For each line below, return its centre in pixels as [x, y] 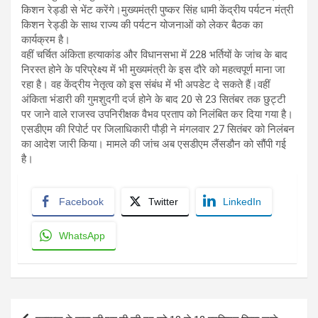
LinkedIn [242, 201]
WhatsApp [82, 235]
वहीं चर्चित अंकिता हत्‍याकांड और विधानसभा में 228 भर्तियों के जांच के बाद [154, 54]
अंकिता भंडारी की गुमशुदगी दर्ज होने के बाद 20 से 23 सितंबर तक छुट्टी [153, 99]
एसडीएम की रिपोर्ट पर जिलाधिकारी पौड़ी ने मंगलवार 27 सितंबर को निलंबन [158, 129]
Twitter [163, 201]
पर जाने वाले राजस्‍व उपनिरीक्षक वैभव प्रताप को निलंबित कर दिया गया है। [157, 114]
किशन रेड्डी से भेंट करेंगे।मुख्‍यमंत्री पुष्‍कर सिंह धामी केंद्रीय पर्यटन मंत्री [157, 10]
